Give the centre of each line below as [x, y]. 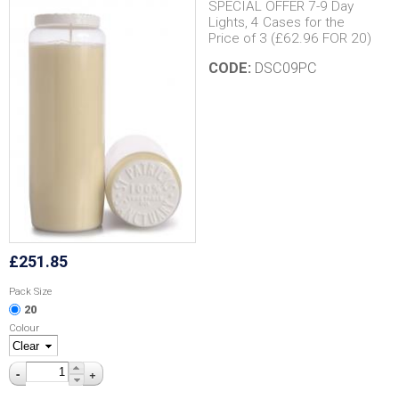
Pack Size [30, 291]
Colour [24, 328]
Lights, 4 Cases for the [277, 23]
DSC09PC [286, 69]
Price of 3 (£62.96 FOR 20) [290, 39]
